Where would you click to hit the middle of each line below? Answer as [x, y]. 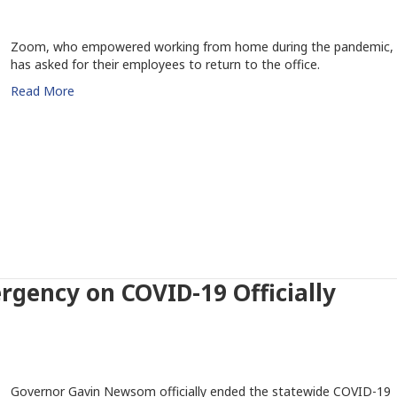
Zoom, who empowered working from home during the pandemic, [202, 47]
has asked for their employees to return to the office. [165, 64]
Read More [42, 91]
